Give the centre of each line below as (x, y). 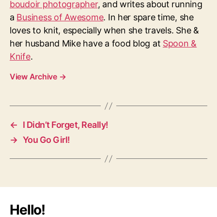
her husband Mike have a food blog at (86, 43)
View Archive (34, 77)
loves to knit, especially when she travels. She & (104, 30)
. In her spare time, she (148, 17)
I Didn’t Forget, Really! (65, 125)
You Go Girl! (46, 140)
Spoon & (180, 43)
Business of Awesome (60, 17)
